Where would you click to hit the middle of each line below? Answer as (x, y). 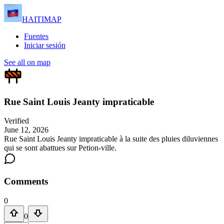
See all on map (27, 62)
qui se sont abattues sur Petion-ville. (60, 148)
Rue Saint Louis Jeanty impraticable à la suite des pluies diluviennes (111, 139)
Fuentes (36, 36)
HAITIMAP (42, 19)
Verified (16, 121)
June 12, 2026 (26, 130)
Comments (26, 181)
